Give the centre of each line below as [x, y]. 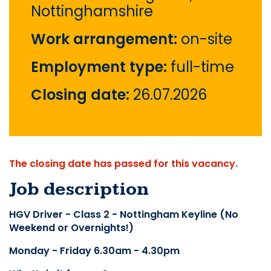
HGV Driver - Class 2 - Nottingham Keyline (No [124, 215]
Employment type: [101, 67]
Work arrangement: [106, 39]
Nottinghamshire [92, 11]
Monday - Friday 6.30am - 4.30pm [94, 251]
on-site [207, 39]
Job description [79, 190]
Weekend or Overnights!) [71, 228]
